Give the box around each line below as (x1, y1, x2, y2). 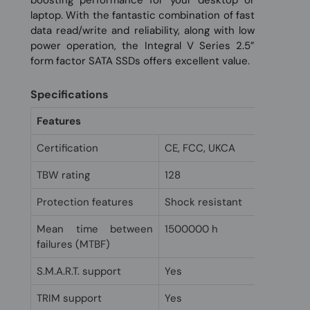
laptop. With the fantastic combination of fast (30, 8, 255, 22)
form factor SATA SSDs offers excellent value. (30, 53, 250, 68)
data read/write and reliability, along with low (30, 23, 255, 37)
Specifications (30, 86, 109, 102)
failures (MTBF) (37, 237, 110, 251)
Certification (37, 140, 98, 155)
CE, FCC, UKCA (165, 140, 235, 155)
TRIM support (37, 291, 102, 305)
